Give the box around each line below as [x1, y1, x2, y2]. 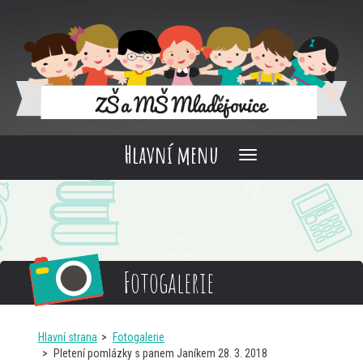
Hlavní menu [124, 139, 219, 170]
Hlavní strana [38, 331, 97, 344]
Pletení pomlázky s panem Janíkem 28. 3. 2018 [53, 347, 267, 361]
